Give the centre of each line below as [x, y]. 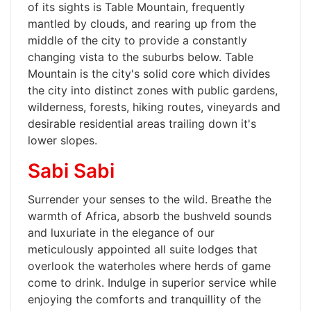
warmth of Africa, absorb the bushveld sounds [150, 216]
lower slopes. [62, 140]
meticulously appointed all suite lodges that [143, 249]
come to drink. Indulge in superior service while [152, 283]
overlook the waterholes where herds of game [149, 266]
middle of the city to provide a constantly [137, 40]
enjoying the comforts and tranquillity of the [144, 299]
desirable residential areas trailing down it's [142, 124]
